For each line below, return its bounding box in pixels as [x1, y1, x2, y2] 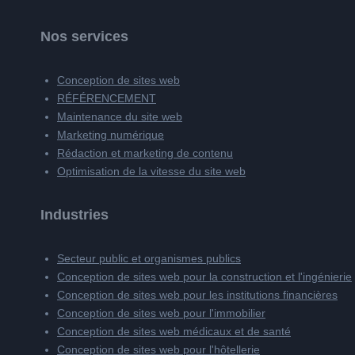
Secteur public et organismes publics [57, 252, 241, 265]
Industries [40, 207, 109, 223]
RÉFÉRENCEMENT [57, 92, 156, 105]
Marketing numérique [57, 128, 164, 141]
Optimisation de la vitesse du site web [57, 165, 246, 177]
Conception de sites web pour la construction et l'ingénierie [57, 270, 352, 283]
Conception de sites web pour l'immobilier [57, 307, 265, 319]
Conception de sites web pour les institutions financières [57, 288, 338, 301]
